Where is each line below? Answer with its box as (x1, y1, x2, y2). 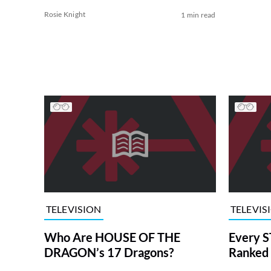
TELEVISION (45, 203, 102, 215)
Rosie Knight (44, 10, 86, 19)
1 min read (181, 10, 216, 20)
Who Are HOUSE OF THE (44, 230, 180, 245)
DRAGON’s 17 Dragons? (44, 245, 174, 260)
